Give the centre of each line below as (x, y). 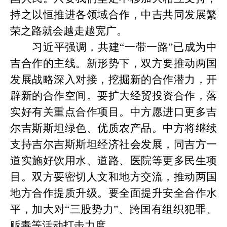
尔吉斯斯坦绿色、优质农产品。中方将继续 (113, 128)
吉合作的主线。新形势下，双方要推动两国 (113, 63)
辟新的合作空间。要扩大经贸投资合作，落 (113, 96)
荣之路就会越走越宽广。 (69, 31)
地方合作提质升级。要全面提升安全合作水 (113, 193)
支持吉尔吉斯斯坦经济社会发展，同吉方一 (113, 144)
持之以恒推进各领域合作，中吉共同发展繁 (113, 15)
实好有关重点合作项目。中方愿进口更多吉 (113, 112)
